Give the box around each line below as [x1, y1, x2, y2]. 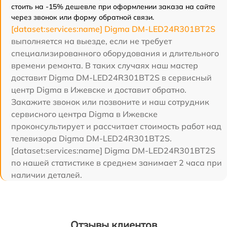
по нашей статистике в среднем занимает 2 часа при [11, 157, 222, 168]
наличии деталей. [11, 169, 82, 180]
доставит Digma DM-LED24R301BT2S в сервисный [11, 72, 212, 83]
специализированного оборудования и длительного [11, 48, 219, 58]
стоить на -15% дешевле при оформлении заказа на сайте [11, 2, 215, 11]
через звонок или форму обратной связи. [11, 12, 154, 22]
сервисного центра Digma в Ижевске [11, 108, 158, 119]
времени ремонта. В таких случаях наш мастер [11, 60, 198, 70]
